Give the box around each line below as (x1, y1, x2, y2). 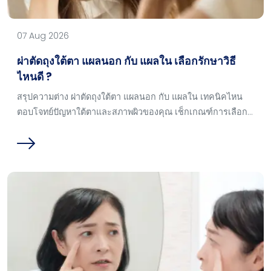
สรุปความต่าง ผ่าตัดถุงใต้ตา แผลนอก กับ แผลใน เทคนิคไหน (17, 90, 243, 103)
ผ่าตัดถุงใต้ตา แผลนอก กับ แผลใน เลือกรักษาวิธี (17, 53, 236, 68)
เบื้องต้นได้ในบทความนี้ (17, 120, 105, 133)
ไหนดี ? (17, 69, 52, 84)
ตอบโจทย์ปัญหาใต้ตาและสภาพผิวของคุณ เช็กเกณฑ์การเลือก (17, 105, 247, 118)
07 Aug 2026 (17, 29, 69, 42)
